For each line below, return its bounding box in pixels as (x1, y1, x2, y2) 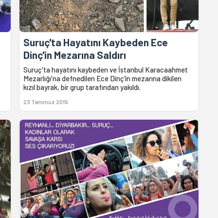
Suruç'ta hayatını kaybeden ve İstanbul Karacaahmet (23, 65, 188, 74)
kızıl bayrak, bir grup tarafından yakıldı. (23, 83, 141, 92)
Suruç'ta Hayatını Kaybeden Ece (23, 36, 168, 49)
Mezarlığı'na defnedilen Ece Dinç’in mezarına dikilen (23, 74, 182, 83)
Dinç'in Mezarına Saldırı (23, 49, 127, 61)
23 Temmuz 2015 (23, 98, 69, 106)
